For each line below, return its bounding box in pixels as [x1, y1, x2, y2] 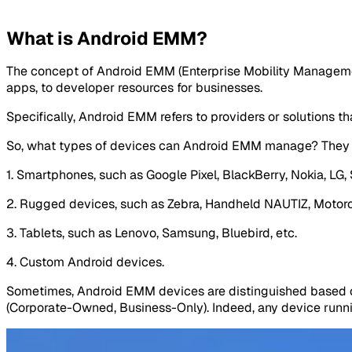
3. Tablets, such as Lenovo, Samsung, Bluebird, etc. [6, 225, 297, 241]
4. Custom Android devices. [6, 254, 164, 270]
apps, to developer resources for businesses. [6, 79, 262, 96]
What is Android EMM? [6, 27, 207, 50]
